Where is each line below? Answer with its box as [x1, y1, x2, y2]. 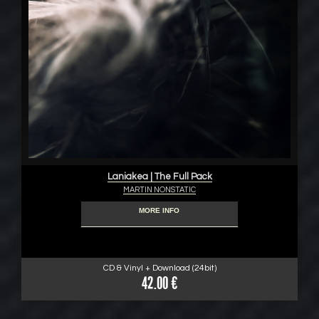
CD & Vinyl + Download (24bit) [103, 263, 216, 273]
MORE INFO [139, 206, 180, 214]
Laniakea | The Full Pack [107, 172, 212, 182]
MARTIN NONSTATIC [123, 186, 196, 194]
